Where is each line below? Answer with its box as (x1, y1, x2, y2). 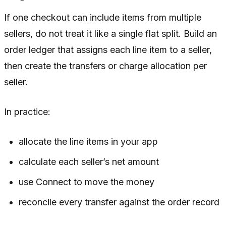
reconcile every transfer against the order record (19, 197, 220, 208)
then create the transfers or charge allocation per (4, 61, 207, 72)
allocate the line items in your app (19, 136, 158, 147)
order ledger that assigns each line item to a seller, (4, 44, 212, 55)
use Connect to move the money (19, 177, 155, 188)
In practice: (4, 106, 50, 118)
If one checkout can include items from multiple (4, 12, 201, 23)
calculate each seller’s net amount (19, 156, 159, 167)
